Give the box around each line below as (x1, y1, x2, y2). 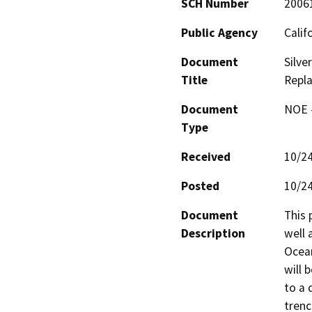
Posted (181, 178, 219, 194)
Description (181, 225, 245, 241)
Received (181, 148, 231, 164)
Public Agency (181, 24, 258, 40)
